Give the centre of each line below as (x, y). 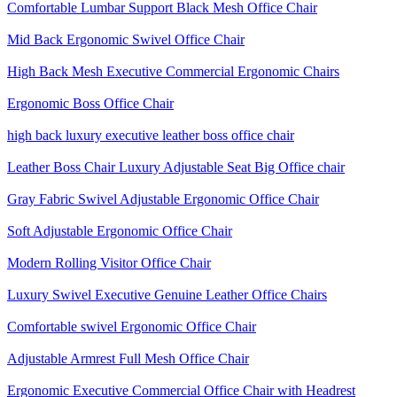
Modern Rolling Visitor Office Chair (109, 263)
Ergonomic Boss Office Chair (90, 103)
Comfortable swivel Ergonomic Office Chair (132, 327)
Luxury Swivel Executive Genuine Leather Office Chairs (167, 295)
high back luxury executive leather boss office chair (151, 135)
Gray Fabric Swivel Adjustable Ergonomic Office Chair (163, 199)
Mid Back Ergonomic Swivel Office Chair (126, 39)
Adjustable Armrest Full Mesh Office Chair (128, 358)
